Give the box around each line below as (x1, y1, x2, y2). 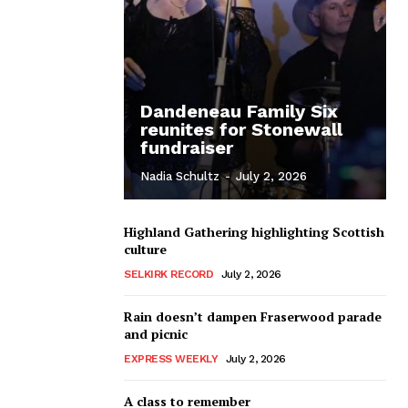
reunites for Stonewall (140, 117, 342, 140)
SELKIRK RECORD (124, 267, 213, 280)
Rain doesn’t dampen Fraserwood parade (124, 307, 382, 325)
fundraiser (140, 136, 233, 158)
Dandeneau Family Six (140, 99, 338, 122)
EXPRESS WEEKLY (124, 352, 218, 365)
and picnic (124, 324, 188, 342)
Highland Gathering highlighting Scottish (124, 222, 384, 240)
